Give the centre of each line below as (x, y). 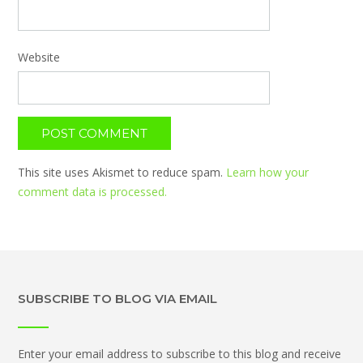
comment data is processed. (92, 191)
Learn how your (267, 172)
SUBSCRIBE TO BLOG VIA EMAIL (117, 298)
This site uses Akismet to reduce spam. (122, 172)
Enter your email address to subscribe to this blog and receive (179, 353)
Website (39, 57)
